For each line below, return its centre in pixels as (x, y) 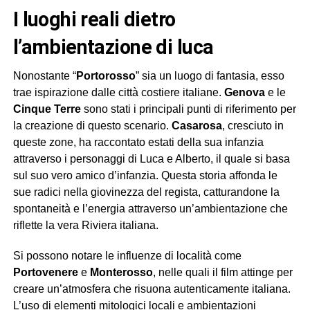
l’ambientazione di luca (113, 47)
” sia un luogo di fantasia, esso (210, 76)
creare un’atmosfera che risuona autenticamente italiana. (152, 289)
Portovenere (45, 273)
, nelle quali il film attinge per (222, 273)
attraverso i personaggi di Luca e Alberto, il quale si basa (151, 159)
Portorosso (106, 76)
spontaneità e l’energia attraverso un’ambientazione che (150, 209)
